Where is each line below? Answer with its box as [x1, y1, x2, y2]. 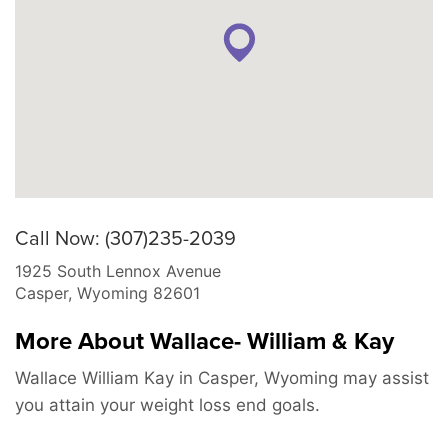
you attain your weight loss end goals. [15, 395, 320, 416]
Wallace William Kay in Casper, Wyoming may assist [15, 368, 429, 389]
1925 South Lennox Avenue [15, 261, 221, 282]
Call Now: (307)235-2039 [15, 227, 236, 252]
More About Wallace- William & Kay [15, 327, 394, 357]
